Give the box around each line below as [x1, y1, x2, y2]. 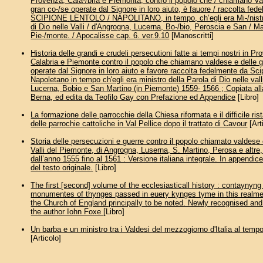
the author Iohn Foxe [31, 207, 104, 217]
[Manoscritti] [169, 31, 214, 41]
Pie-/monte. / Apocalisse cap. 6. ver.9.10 [31, 31, 170, 41]
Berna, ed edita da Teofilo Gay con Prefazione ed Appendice [31, 93, 236, 102]
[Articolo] [31, 234, 62, 243]
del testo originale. [31, 163, 93, 173]
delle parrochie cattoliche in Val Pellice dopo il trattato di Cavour [31, 119, 248, 129]
